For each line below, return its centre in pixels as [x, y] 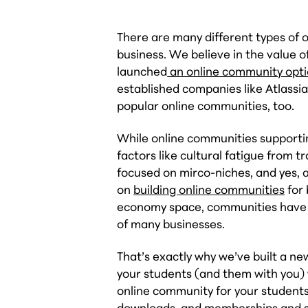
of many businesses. [171, 224]
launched [142, 71]
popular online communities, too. [206, 105]
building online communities [209, 189]
